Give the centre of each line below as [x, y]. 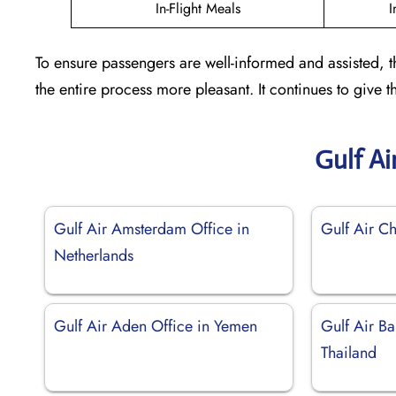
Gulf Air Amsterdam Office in [152, 228]
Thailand [349, 352]
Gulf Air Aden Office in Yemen [156, 326]
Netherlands [94, 255]
